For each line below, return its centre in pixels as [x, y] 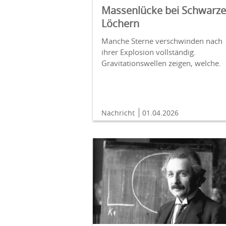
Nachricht [119, 112]
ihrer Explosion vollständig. [149, 52]
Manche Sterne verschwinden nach [162, 41]
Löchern [120, 23]
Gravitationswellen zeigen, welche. [161, 63]
